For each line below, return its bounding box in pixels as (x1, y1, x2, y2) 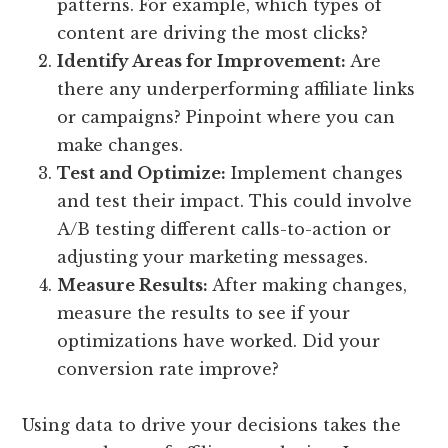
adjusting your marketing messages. (57, 247, 369, 268)
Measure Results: (57, 275, 209, 296)
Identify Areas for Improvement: (57, 51, 347, 72)
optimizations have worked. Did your (57, 331, 381, 352)
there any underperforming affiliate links (57, 79, 416, 100)
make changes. (57, 135, 184, 156)
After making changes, (208, 275, 408, 296)
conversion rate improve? (57, 359, 280, 380)
